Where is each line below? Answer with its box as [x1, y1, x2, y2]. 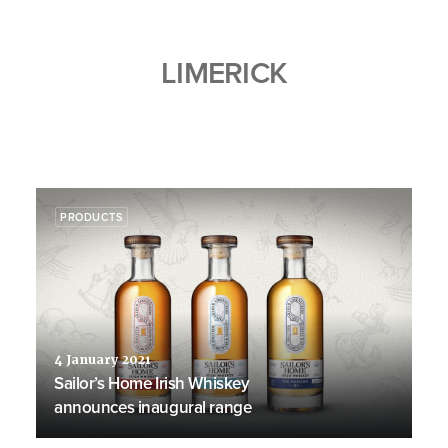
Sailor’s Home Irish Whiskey [54, 371, 250, 395]
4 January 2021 [54, 352, 150, 368]
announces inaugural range [54, 395, 252, 419]
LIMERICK [161, 51, 287, 94]
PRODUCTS [60, 209, 124, 225]
